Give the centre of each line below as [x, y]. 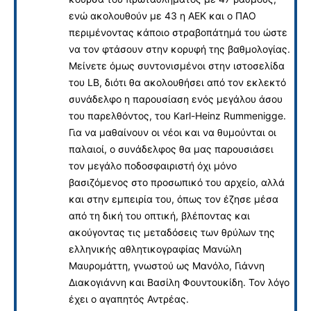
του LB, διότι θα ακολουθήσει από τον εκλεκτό [177, 82]
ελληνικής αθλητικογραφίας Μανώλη [155, 249]
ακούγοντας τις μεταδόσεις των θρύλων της [172, 232]
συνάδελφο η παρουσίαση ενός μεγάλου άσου [176, 99]
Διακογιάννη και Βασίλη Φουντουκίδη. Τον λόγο [179, 282]
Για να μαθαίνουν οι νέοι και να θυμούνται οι [173, 132]
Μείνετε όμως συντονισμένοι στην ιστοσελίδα [177, 65]
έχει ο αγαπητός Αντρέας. [129, 299]
